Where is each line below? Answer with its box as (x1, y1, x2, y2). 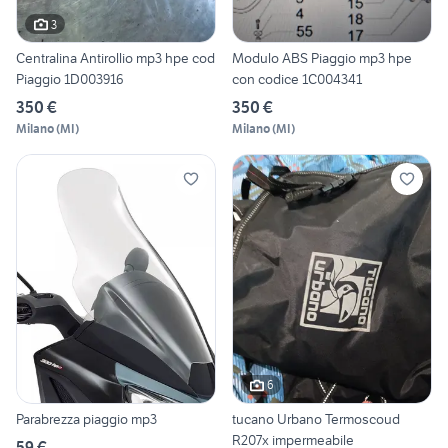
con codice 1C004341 (232, 70, 362, 89)
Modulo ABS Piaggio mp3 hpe (232, 49, 412, 68)
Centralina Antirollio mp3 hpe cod (16, 49, 215, 68)
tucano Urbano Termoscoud (232, 409, 400, 428)
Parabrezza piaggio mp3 (16, 409, 157, 428)
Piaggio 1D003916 (16, 70, 124, 89)
